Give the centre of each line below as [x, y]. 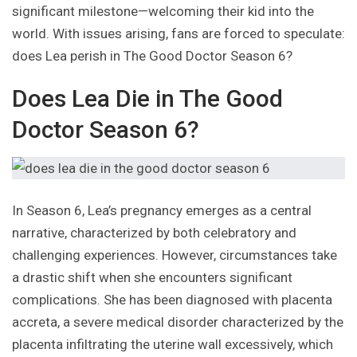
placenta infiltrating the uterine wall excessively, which [173, 345]
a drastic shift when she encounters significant [152, 278]
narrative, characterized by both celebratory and [154, 233]
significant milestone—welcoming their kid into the [163, 12]
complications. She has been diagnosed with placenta [172, 300]
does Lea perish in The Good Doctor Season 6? [152, 56]
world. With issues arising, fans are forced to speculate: [178, 34]
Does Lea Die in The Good [147, 99]
